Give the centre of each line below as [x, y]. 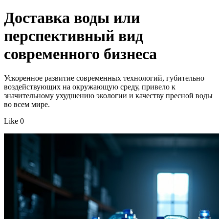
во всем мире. [27, 104]
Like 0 [14, 121]
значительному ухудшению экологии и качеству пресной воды [108, 95]
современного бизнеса [80, 54]
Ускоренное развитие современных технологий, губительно [104, 78]
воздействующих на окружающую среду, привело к [90, 87]
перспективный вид [74, 36]
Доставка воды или [72, 18]
